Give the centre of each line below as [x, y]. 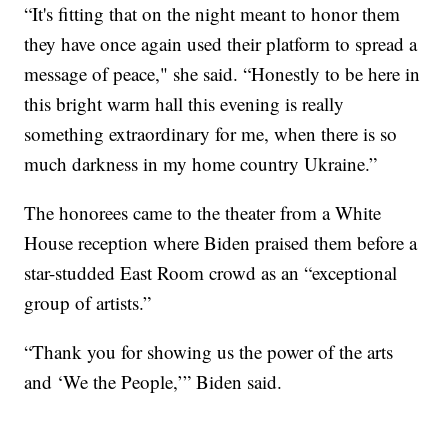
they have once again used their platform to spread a [221, 44]
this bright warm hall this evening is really [184, 104]
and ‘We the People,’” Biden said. [153, 382]
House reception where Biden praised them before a [221, 243]
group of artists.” [88, 303]
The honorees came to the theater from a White [203, 213]
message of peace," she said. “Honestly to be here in [222, 74]
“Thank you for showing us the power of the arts [209, 352]
